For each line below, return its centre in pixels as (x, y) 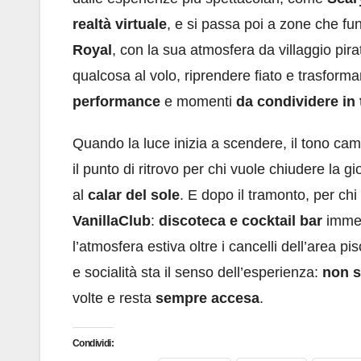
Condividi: (93, 344)
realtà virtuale (120, 25)
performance (116, 102)
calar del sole (134, 195)
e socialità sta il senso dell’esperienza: (197, 273)
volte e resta (114, 299)
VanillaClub (112, 221)
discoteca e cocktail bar (241, 221)
